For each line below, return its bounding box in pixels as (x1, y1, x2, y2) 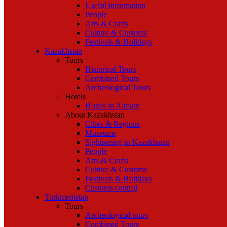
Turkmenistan (45, 193, 88, 201)
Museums (85, 129, 116, 137)
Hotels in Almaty (85, 101, 139, 110)
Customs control (85, 183, 137, 192)
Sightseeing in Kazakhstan (85, 138, 170, 146)
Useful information (85, 1, 145, 10)
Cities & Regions (85, 120, 140, 128)
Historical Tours (85, 65, 136, 73)
